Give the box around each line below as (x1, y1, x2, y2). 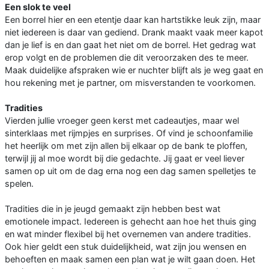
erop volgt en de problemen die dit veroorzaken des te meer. (5, 52, 249, 62)
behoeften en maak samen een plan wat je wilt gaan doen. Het (5, 253, 255, 264)
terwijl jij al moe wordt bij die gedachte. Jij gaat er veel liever (5, 153, 244, 163)
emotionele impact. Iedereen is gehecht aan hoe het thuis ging (5, 216, 256, 226)
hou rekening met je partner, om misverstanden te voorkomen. (5, 77, 256, 88)
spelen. (5, 178, 34, 189)
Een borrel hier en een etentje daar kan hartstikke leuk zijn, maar (5, 14, 261, 25)
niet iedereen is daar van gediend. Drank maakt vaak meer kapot (5, 26, 263, 37)
